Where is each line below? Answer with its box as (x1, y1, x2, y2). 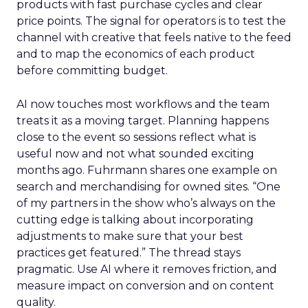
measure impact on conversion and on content (16, 279, 274, 293)
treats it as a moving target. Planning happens (16, 114, 269, 128)
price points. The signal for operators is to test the (16, 14, 286, 28)
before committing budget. (16, 64, 168, 78)
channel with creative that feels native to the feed (16, 31, 291, 45)
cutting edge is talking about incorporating (16, 213, 254, 227)
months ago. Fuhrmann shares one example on (16, 164, 277, 177)
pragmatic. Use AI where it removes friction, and (16, 263, 277, 276)
